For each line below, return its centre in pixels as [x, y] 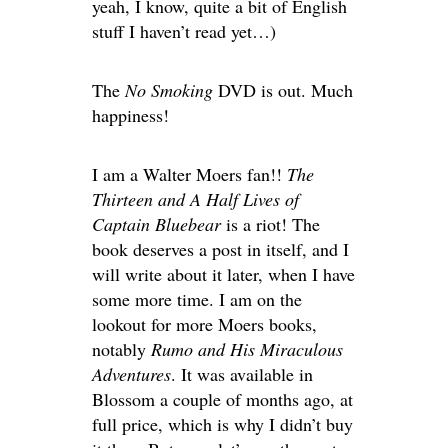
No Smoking [169, 89]
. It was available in [242, 373]
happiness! [130, 114]
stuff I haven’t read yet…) [184, 30]
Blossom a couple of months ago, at [222, 398]
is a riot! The [270, 223]
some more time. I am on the [197, 298]
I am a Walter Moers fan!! [189, 173]
